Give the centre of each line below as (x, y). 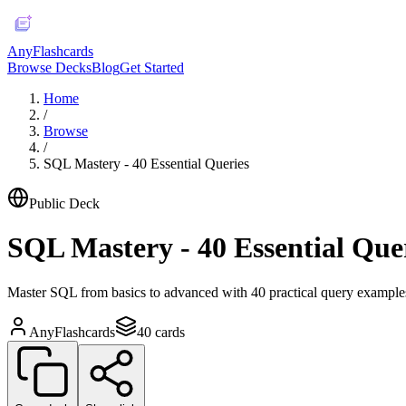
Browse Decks (49, 68)
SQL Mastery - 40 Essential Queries (146, 164)
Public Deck (64, 203)
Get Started (152, 68)
